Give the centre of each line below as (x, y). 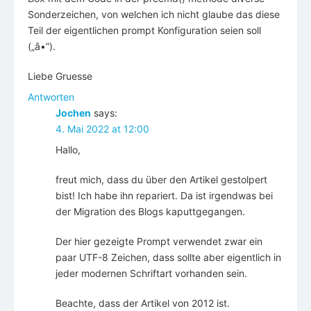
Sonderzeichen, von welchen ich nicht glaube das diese (154, 15)
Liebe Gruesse (60, 76)
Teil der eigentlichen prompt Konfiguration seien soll (144, 31)
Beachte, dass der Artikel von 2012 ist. (143, 303)
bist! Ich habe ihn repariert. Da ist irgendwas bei (164, 196)
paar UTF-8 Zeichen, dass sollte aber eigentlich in (168, 258)
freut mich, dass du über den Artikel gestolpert (161, 180)
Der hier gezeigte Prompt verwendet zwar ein (159, 242)
